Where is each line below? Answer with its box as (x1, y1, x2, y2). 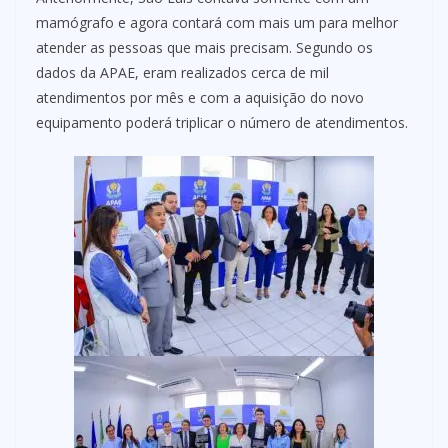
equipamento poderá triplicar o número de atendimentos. (36, 112, 408, 132)
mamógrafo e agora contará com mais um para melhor (36, 12, 398, 32)
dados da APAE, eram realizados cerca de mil (36, 62, 329, 82)
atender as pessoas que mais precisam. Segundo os (36, 37, 373, 57)
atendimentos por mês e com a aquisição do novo (36, 87, 364, 107)
